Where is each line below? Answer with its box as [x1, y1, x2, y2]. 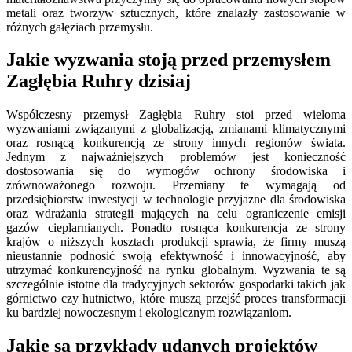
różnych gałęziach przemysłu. [6, 20, 153, 34]
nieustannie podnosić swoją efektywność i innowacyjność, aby [6, 249, 346, 263]
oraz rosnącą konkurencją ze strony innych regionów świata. [6, 136, 346, 150]
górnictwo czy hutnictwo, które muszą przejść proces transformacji [6, 291, 346, 306]
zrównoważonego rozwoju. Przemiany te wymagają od [6, 178, 346, 192]
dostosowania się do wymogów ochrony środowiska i [6, 164, 346, 178]
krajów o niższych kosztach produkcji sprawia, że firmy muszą [6, 235, 346, 249]
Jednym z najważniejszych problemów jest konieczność [6, 150, 346, 164]
